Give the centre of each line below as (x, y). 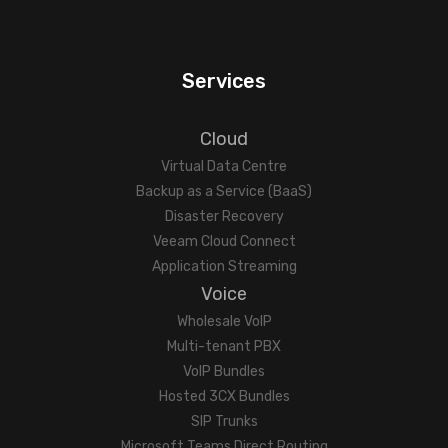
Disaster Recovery (224, 216)
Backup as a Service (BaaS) (224, 191)
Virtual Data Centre (224, 166)
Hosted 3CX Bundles (224, 396)
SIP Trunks (224, 421)
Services (224, 81)
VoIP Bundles (224, 371)
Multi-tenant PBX (224, 346)
